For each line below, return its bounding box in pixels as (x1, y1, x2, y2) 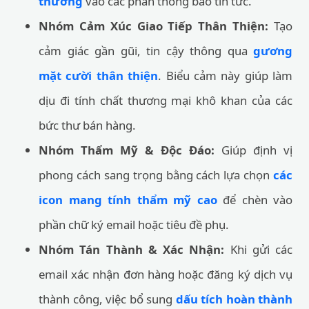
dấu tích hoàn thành (175, 291, 292, 307)
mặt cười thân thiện (39, 68, 159, 83)
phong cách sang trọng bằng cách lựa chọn (39, 167, 273, 183)
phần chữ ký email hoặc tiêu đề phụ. (39, 217, 229, 232)
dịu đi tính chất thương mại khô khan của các (39, 92, 292, 108)
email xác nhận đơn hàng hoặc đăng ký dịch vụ (39, 266, 292, 282)
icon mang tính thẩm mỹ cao (39, 192, 217, 208)
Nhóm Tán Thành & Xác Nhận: (39, 241, 225, 257)
